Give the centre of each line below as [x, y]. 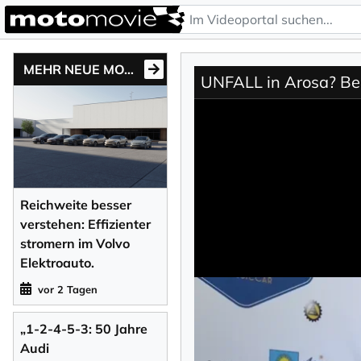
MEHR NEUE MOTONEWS [129, 69]
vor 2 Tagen [68, 289]
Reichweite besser [76, 204]
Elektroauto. [57, 262]
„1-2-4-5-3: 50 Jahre [84, 328]
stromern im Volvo [75, 243]
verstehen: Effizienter [85, 224]
